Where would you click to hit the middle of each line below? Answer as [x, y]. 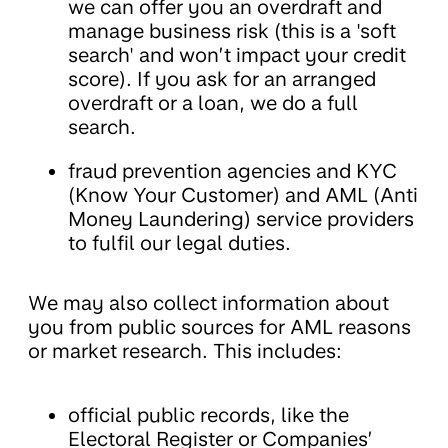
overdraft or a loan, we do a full [213, 102]
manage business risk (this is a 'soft [232, 30]
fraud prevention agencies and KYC [232, 170]
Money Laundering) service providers [241, 218]
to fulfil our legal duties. [179, 242]
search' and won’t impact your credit [237, 54]
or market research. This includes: [185, 350]
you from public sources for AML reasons [219, 326]
